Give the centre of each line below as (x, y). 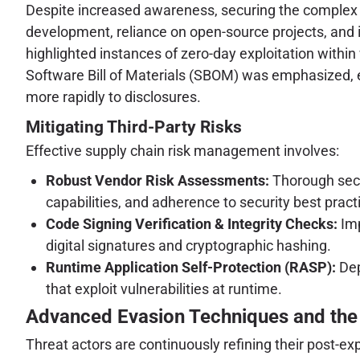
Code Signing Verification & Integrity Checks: (192, 223)
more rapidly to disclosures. (113, 97)
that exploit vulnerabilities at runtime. (164, 288)
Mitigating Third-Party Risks (134, 127)
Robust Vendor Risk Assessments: (157, 180)
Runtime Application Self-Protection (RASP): (191, 267)
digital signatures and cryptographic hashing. (188, 245)
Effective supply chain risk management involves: (182, 151)
